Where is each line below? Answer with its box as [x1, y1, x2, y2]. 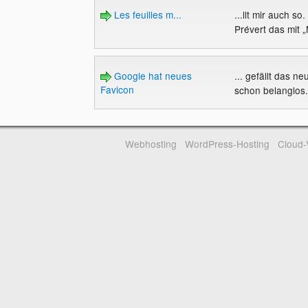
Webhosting [125, 136, 177, 151]
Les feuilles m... [111, 8, 181, 22]
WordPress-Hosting [184, 136, 269, 151]
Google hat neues [111, 68, 192, 82]
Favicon [100, 82, 134, 96]
